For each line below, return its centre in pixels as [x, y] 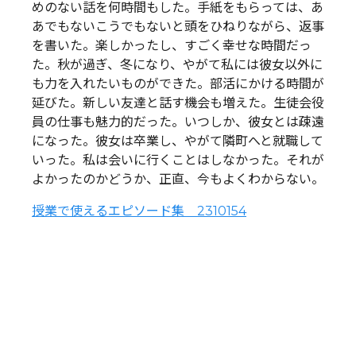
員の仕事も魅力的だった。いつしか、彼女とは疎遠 [178, 122]
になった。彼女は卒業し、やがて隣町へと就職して [178, 141]
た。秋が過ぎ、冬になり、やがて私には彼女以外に [177, 64]
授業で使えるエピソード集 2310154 [139, 211]
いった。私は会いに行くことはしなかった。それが [178, 160]
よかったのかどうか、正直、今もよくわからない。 [178, 179]
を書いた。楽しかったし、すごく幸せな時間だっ [172, 45]
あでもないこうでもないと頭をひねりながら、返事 [178, 26]
